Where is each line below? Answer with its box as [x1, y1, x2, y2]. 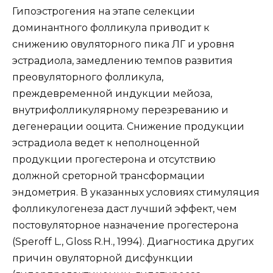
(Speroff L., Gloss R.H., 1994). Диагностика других [12, 235, 253, 247]
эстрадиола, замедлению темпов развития [12, 54, 233, 66]
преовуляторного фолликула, [12, 71, 163, 83]
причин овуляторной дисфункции [12, 252, 193, 264]
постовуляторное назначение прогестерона [12, 219, 238, 231]
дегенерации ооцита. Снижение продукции [12, 120, 244, 132]
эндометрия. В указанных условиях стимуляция [12, 186, 260, 198]
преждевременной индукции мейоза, [12, 87, 212, 99]
